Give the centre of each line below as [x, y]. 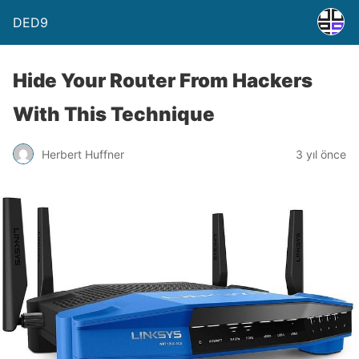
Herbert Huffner [83, 154]
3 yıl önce [321, 154]
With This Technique [114, 114]
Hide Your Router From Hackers [163, 81]
